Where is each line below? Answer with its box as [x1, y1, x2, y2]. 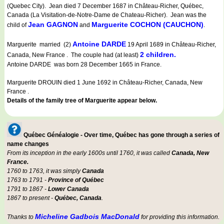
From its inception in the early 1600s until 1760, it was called [7, 149, 171, 157]
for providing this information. [139, 213, 219, 221]
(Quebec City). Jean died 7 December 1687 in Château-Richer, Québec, [7, 2, 203, 10]
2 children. [140, 50, 176, 59]
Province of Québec [48, 176, 104, 184]
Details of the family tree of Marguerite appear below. [7, 97, 157, 104]
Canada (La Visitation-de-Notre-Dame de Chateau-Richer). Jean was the [7, 11, 206, 19]
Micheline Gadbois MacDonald [35, 212, 139, 221]
